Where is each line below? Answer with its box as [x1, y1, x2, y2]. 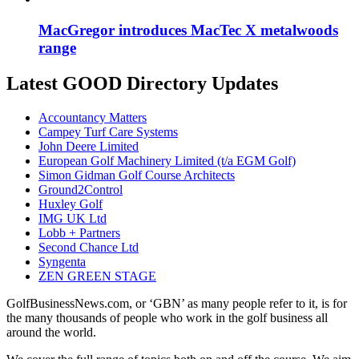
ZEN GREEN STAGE [38, 268, 156, 283]
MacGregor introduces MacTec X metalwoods [38, 21, 338, 38]
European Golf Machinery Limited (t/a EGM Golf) [38, 153, 296, 167]
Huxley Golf [38, 196, 103, 211]
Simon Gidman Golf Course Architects [38, 167, 235, 182]
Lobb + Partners [38, 225, 120, 240]
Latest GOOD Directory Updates [6, 72, 278, 94]
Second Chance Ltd [38, 240, 139, 254]
